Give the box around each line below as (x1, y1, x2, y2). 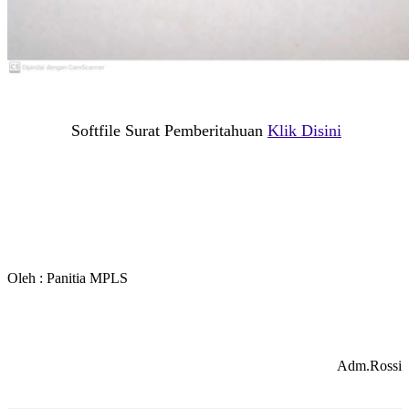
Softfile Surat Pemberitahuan (71, 121, 267, 140)
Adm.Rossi (337, 357, 402, 373)
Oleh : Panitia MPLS (7, 269, 128, 286)
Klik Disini (267, 121, 341, 140)
